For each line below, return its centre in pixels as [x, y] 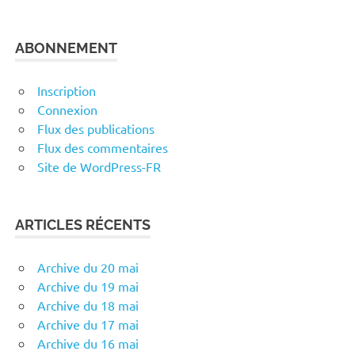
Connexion [67, 110]
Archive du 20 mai [88, 267]
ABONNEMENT [67, 48]
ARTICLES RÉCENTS [83, 225]
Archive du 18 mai [88, 305]
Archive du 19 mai [88, 286]
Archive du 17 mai [88, 324]
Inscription [67, 91]
